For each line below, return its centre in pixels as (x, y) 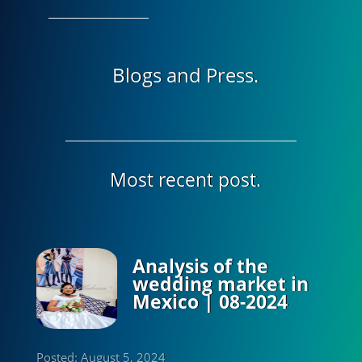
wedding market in (220, 284)
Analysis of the (200, 266)
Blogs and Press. (186, 74)
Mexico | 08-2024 (210, 301)
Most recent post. (186, 179)
